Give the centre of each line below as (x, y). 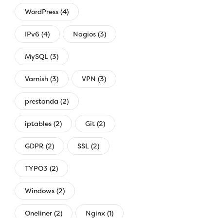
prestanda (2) (47, 101)
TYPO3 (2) (41, 168)
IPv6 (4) (37, 34)
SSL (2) (88, 146)
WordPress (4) (47, 11)
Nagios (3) (90, 34)
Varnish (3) (42, 79)
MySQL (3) (42, 56)
